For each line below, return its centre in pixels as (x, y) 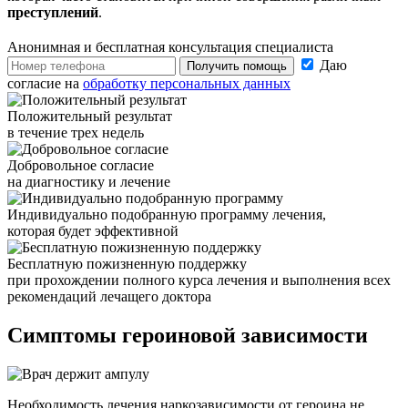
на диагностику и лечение (89, 182)
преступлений (53, 13)
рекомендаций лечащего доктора (109, 297)
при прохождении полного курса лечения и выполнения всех (199, 280)
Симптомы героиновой (122, 336)
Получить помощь (237, 66)
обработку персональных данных (187, 84)
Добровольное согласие (81, 166)
